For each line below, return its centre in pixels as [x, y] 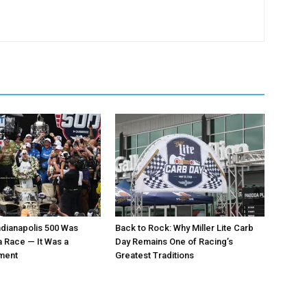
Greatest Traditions [155, 255]
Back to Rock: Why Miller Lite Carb [184, 228]
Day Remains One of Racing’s [174, 242]
